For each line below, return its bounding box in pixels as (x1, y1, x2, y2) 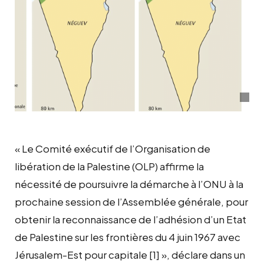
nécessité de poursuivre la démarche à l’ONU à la (15, 177, 243, 190)
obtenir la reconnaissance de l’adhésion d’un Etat (15, 212, 246, 226)
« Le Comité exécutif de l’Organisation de (15, 141, 210, 155)
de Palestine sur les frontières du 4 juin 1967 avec (15, 230, 240, 243)
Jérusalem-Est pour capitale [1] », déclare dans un (15, 247, 245, 261)
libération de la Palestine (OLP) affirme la (15, 159, 204, 173)
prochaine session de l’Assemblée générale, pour (15, 194, 248, 208)
